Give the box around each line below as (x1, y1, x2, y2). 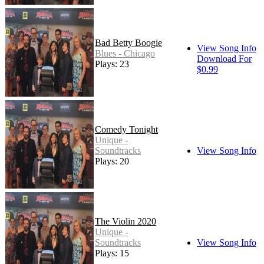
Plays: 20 (95, 156, 129, 166)
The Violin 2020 (95, 216, 156, 226)
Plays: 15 (95, 247, 129, 258)
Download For (197, 53, 252, 64)
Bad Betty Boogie (95, 37, 162, 48)
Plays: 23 (95, 58, 129, 69)
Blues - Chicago (95, 48, 155, 58)
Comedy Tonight (95, 124, 158, 134)
